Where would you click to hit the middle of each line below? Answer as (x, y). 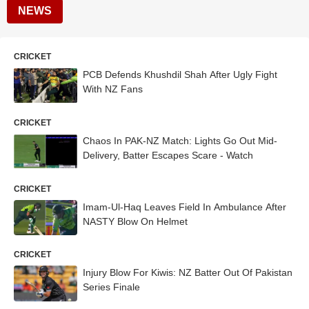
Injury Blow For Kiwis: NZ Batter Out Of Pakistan (188, 273)
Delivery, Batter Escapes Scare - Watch (168, 155)
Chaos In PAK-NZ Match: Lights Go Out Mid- (180, 140)
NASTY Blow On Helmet (135, 221)
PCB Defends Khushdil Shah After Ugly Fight (180, 74)
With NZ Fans (113, 89)
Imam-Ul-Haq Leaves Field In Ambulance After (185, 207)
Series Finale (111, 287)
